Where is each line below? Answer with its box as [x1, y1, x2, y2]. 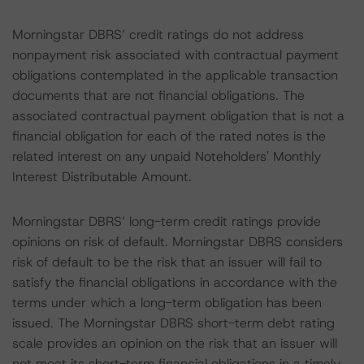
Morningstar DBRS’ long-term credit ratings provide [12, 213, 321, 230]
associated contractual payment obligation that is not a [12, 107, 344, 124]
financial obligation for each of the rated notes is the [12, 128, 326, 145]
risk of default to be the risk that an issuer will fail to [12, 253, 322, 271]
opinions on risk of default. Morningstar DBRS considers [12, 233, 343, 250]
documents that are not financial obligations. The [12, 87, 305, 104]
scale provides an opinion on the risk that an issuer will [12, 335, 337, 352]
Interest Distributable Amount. [12, 168, 192, 185]
